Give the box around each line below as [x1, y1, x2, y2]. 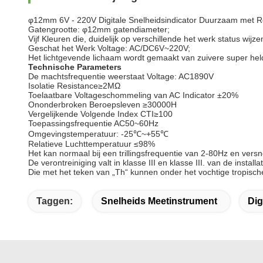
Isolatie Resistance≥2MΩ [28, 81, 120, 90]
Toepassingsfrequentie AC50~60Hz [28, 119, 159, 128]
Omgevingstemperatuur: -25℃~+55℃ [28, 129, 168, 139]
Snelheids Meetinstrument [101, 196, 217, 206]
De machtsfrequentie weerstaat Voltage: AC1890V [28, 72, 214, 81]
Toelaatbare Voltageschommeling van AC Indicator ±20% [28, 90, 238, 100]
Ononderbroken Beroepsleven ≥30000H [28, 100, 177, 109]
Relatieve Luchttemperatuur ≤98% [28, 139, 155, 149]
